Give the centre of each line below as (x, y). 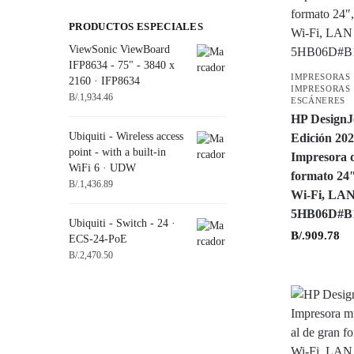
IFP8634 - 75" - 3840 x (122, 65)
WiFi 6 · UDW (102, 168)
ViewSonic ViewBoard (119, 49)
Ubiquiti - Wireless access (126, 137)
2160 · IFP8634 (104, 81)
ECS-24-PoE (98, 239)
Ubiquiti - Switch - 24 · (122, 224)
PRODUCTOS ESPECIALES (136, 26)
